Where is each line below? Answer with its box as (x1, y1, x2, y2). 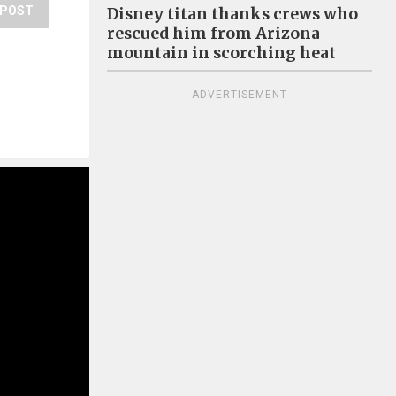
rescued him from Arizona (107, 24, 320, 43)
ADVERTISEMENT (192, 88, 287, 101)
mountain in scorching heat (107, 43, 336, 63)
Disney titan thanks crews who (107, 4, 358, 24)
